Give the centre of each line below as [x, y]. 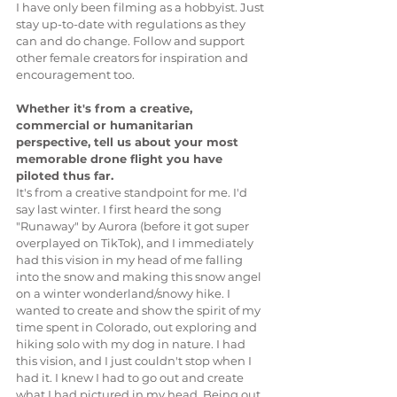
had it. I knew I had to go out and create [131, 377]
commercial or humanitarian [106, 125]
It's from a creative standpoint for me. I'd [133, 192]
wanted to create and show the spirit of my [140, 310]
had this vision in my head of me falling [131, 259]
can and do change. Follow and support [132, 40]
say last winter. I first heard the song [120, 209]
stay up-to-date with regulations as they [132, 23]
